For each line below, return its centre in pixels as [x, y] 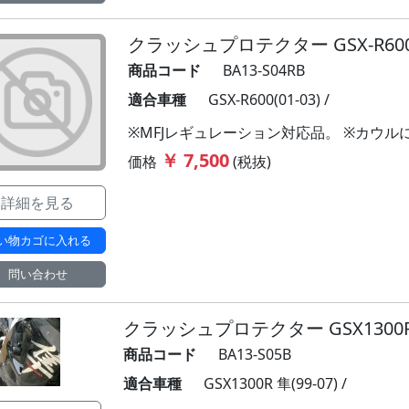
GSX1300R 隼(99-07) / [275, 383]
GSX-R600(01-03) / [269, 100]
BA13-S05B [254, 354]
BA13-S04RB [264, 70]
